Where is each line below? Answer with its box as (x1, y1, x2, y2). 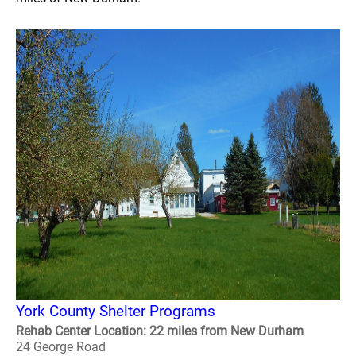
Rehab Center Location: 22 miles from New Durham (16, 323, 304, 339)
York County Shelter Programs (16, 302, 215, 320)
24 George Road (16, 339, 106, 354)
